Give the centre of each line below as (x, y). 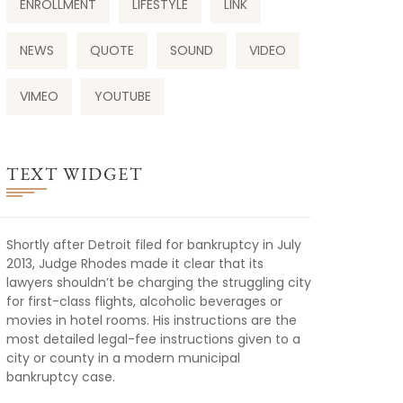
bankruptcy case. (61, 377)
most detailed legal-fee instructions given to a (153, 340)
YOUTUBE (123, 97)
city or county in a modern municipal (123, 358)
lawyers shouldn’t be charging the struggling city (159, 283)
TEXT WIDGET (75, 174)
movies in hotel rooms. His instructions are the (152, 321)
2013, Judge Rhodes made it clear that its (135, 264)
